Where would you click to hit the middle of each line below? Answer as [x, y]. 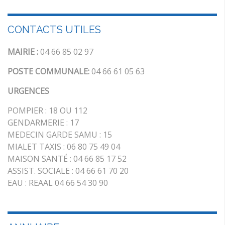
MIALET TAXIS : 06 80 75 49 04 [64, 147]
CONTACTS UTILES [54, 30]
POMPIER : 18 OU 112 [47, 110]
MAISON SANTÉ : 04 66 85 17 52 [67, 159]
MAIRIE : [23, 52]
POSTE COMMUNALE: [49, 71]
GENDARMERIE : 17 [43, 123]
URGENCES [28, 91]
